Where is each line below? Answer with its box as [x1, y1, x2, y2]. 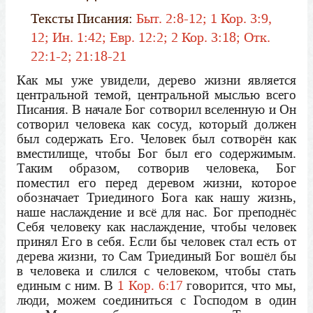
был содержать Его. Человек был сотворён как [17, 129, 296, 147]
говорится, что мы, [182, 276, 297, 294]
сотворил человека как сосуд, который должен [17, 115, 296, 133]
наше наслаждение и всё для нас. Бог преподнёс [17, 203, 296, 221]
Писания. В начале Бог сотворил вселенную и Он [17, 100, 296, 118]
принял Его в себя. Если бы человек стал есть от [17, 232, 296, 250]
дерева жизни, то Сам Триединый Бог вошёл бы [17, 247, 296, 265]
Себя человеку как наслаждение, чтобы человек [17, 217, 296, 235]
